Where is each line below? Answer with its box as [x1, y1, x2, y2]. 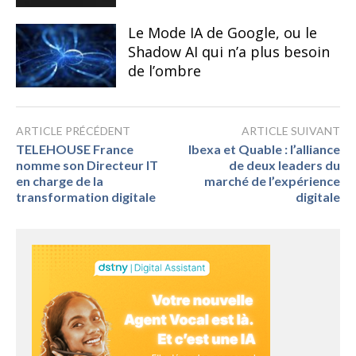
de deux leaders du [229, 157, 340, 173]
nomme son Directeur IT [16, 157, 158, 173]
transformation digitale [16, 189, 156, 205]
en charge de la [16, 173, 103, 189]
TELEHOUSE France [16, 141, 133, 157]
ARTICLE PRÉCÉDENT [16, 124, 130, 138]
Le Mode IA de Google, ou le [127, 22, 317, 42]
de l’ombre [127, 60, 201, 80]
